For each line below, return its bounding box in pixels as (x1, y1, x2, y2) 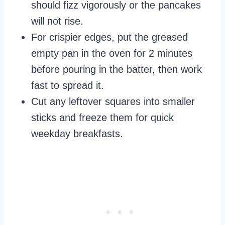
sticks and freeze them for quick (31, 112, 174, 124)
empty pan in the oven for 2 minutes (31, 48, 192, 59)
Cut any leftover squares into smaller (31, 96, 195, 107)
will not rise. (31, 16, 83, 27)
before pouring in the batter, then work (31, 64, 202, 75)
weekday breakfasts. (31, 128, 123, 140)
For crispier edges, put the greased (31, 32, 188, 43)
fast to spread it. (31, 80, 104, 91)
